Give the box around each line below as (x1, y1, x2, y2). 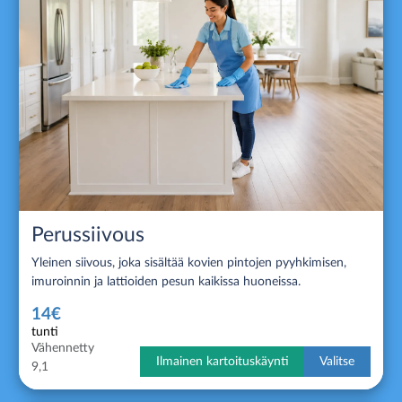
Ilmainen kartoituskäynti (155, 354, 289, 368)
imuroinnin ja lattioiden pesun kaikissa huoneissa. (31, 275, 301, 288)
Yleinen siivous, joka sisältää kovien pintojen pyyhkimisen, (31, 256, 346, 269)
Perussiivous (31, 224, 144, 245)
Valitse (319, 354, 355, 368)
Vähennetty (31, 341, 94, 354)
